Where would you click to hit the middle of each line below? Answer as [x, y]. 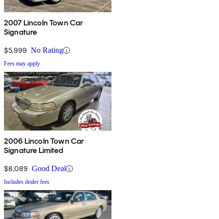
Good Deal [49, 169]
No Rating [47, 50]
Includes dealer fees [27, 182]
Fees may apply [22, 64]
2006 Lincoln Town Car [44, 141]
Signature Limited [33, 151]
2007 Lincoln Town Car [44, 23]
